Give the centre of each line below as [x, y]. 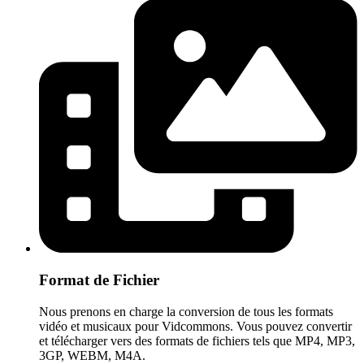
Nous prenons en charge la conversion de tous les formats [186, 311]
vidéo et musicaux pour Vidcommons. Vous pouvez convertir [195, 326]
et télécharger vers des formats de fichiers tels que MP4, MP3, [197, 340]
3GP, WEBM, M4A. [92, 355]
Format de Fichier [99, 280]
